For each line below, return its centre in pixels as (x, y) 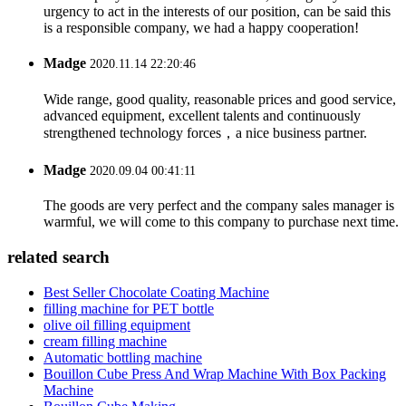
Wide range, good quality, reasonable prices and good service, (220, 99)
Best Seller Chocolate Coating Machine (156, 292)
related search (58, 256)
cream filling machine (105, 341)
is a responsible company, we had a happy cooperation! (201, 28)
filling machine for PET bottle (129, 308)
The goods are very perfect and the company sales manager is (219, 206)
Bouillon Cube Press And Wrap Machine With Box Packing (215, 373)
